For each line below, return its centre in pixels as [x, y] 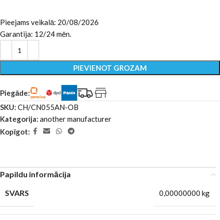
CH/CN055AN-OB [48, 107]
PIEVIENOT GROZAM [110, 68]
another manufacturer [76, 119]
